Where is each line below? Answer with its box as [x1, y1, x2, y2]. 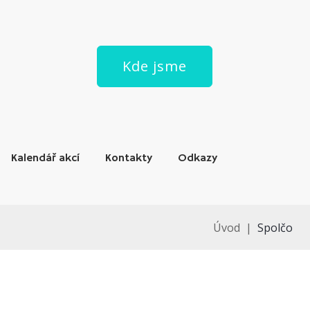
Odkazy [178, 152, 218, 166]
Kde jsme [122, 56, 188, 75]
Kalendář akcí [10, 152, 80, 166]
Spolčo [257, 219, 293, 235]
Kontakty [104, 152, 152, 166]
